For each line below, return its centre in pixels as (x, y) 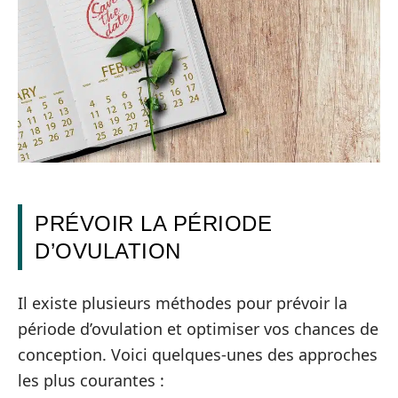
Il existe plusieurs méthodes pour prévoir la (183, 302)
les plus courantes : (91, 380)
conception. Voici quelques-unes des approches (198, 354)
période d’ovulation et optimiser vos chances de (198, 328)
